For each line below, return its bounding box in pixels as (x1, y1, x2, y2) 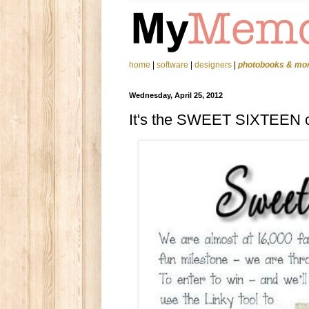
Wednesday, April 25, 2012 (129, 91, 223, 99)
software (157, 60, 188, 70)
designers (195, 60, 232, 70)
